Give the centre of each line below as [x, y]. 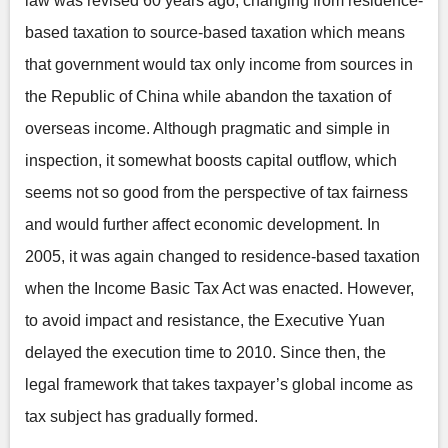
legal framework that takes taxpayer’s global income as [219, 384]
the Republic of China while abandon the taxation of [208, 96]
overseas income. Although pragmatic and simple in [207, 128]
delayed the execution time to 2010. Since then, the [205, 352]
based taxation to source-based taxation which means [215, 32]
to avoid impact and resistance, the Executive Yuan [205, 320]
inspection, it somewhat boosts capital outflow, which [211, 160]
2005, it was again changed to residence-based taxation [222, 256]
